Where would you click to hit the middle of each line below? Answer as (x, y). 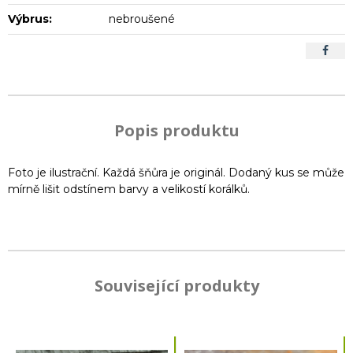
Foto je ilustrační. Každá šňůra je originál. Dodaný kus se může (176, 172)
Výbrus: (30, 19)
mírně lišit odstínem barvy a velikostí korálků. (129, 189)
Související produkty (176, 285)
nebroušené (142, 19)
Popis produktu (176, 130)
